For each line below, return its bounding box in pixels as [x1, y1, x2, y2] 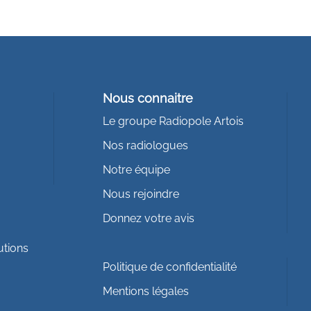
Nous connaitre [102, 90, 193, 106]
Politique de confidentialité [102, 260, 237, 274]
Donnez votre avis [102, 211, 194, 225]
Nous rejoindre [102, 187, 179, 201]
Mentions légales [102, 284, 189, 298]
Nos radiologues [102, 138, 188, 152]
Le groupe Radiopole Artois [102, 114, 244, 128]
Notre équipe [102, 162, 170, 176]
